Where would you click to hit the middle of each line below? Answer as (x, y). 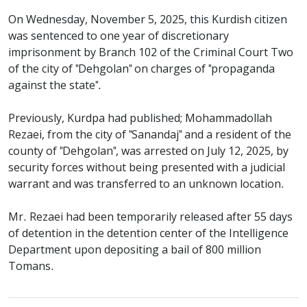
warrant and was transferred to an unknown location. (146, 185)
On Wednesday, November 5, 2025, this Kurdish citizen (148, 20)
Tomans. (31, 267)
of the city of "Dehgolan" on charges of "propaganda (142, 70)
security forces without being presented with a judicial (147, 168)
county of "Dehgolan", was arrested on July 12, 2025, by (148, 152)
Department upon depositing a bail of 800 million (135, 250)
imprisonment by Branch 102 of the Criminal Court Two (151, 53)
